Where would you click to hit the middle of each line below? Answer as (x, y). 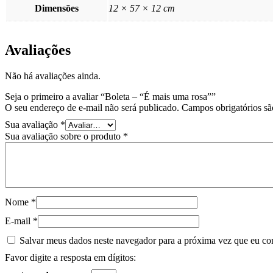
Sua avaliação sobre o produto (64, 136)
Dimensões (57, 9)
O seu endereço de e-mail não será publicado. (92, 107)
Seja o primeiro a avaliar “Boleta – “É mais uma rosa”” (110, 96)
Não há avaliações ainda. (53, 76)
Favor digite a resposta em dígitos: (70, 257)
